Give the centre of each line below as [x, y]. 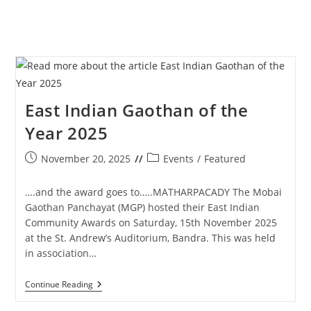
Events [178, 159]
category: [167, 173]
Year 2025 [66, 133]
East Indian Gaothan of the [136, 110]
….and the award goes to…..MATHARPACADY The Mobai [153, 192]
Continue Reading [59, 285]
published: [49, 173]
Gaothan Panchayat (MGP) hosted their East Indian [142, 208]
